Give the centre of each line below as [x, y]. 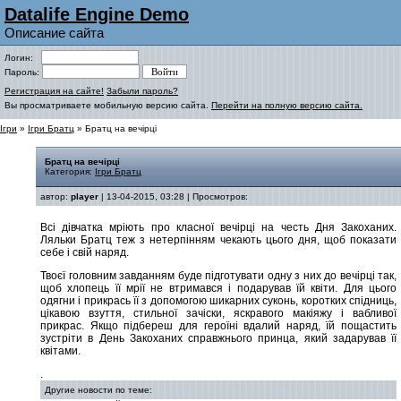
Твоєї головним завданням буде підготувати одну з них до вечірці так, [218, 276]
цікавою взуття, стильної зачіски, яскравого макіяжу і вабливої [218, 313]
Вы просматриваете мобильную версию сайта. [108, 105]
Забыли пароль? [142, 91]
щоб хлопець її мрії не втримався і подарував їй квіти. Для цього [218, 288]
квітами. [60, 351]
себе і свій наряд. [85, 252]
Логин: [23, 58]
